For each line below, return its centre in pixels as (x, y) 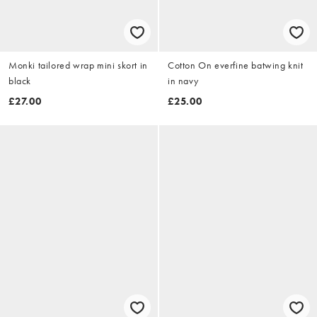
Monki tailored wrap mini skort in (78, 65)
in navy (183, 81)
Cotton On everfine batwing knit (236, 65)
